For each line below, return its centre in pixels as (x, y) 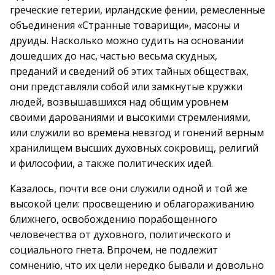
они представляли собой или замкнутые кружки (126, 87)
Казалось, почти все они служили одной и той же (129, 188)
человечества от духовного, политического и (120, 234)
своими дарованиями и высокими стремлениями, (130, 117)
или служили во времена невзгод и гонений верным (137, 133)
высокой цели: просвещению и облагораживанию (132, 204)
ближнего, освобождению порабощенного (114, 219)
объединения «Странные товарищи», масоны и (125, 25)
